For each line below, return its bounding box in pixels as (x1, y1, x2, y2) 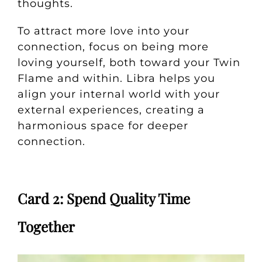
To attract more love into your (17, 25, 189, 38)
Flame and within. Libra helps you (17, 72, 215, 85)
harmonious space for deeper (17, 119, 188, 133)
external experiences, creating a (17, 104, 205, 117)
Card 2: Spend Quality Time (17, 189, 190, 208)
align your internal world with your (17, 88, 220, 101)
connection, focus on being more (17, 40, 209, 54)
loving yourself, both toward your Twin (17, 56, 240, 70)
